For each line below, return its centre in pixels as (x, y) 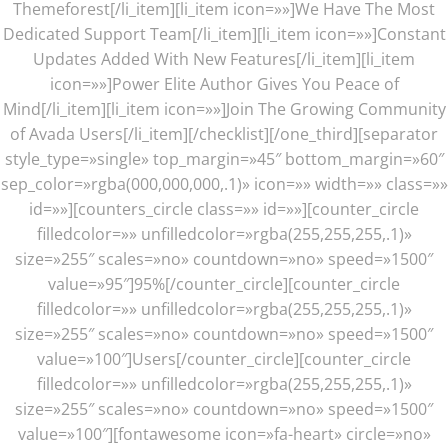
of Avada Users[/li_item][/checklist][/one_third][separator (224, 133)
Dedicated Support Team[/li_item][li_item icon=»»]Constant (224, 33)
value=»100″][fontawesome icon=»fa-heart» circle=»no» (224, 433)
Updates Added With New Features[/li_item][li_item (224, 58)
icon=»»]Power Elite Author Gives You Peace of (224, 83)
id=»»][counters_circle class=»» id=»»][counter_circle (224, 208)
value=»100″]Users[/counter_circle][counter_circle (224, 358)
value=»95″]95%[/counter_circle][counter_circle (224, 283)
